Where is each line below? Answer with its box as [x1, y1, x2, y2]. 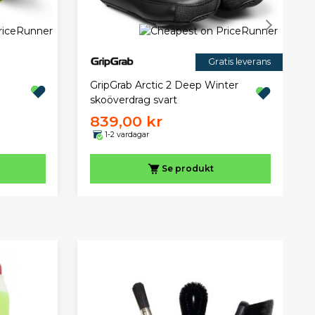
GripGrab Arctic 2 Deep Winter [89, 79, 238, 92]
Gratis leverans [207, 56, 271, 67]
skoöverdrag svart [89, 94, 177, 107]
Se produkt [161, 163, 214, 174]
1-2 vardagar [104, 129, 149, 139]
